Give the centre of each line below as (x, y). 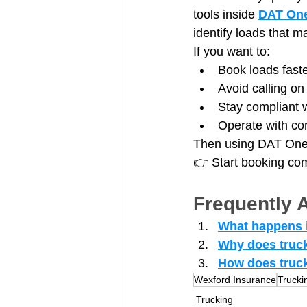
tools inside (226, 14)
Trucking (214, 299)
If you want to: (232, 51)
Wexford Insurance (235, 279)
